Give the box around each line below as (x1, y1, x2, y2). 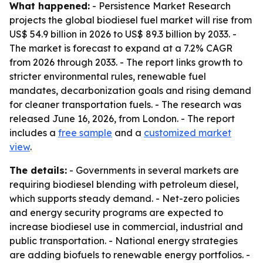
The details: (9, 164, 67, 176)
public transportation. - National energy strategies (9, 235, 238, 247)
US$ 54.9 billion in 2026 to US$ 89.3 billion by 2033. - (9, 28, 237, 40)
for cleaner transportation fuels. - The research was (9, 99, 241, 110)
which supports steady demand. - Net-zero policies (9, 193, 240, 204)
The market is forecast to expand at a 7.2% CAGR (9, 42, 232, 54)
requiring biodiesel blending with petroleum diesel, (9, 178, 238, 190)
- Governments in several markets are (67, 164, 239, 176)
